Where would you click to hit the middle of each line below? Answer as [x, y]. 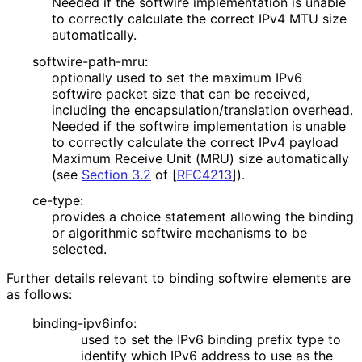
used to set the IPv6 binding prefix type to [211, 340]
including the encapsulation [135, 109]
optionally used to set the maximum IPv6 [177, 77]
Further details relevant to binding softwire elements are [179, 278]
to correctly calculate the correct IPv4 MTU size [199, 18]
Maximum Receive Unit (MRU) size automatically [200, 158]
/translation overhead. [286, 109]
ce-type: [58, 201]
